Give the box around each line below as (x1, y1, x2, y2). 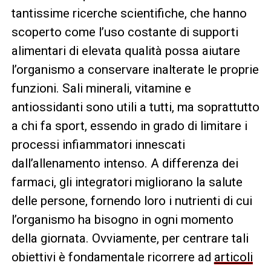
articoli (214, 249, 253, 264)
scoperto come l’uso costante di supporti (11, 24, 238, 39)
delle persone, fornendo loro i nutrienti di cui (11, 193, 252, 208)
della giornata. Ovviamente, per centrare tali (11, 230, 249, 246)
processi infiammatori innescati (11, 137, 185, 152)
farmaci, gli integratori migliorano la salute (11, 174, 243, 189)
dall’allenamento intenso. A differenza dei (11, 155, 238, 171)
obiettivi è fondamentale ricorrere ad (11, 249, 214, 264)
